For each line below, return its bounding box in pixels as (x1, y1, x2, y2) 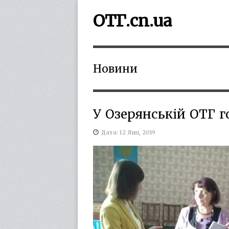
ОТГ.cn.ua (93, 11, 172, 31)
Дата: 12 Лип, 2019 (101, 129, 155, 136)
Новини (93, 62, 138, 76)
